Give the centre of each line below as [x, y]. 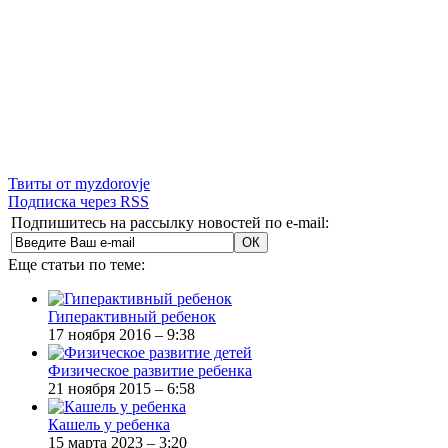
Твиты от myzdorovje [79, 183]
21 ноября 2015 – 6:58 [121, 388]
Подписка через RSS [78, 201]
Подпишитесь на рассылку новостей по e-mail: [170, 222]
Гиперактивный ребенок [132, 316]
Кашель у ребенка [109, 424]
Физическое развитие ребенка [150, 370]
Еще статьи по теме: [76, 264]
